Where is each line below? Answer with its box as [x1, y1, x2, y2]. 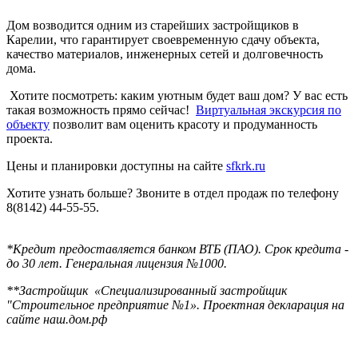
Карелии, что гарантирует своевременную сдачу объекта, [6, 32, 320, 46]
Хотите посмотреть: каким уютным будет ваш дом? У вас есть [10, 88, 348, 102]
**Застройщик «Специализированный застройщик [6, 283, 287, 297]
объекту [6, 117, 50, 131]
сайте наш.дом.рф [6, 312, 107, 326]
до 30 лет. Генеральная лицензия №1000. [6, 256, 230, 270]
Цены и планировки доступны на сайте [6, 158, 226, 173]
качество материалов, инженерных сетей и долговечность [6, 46, 323, 61]
